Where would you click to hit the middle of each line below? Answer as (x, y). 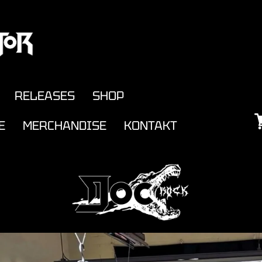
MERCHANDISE (65, 125)
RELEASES (45, 95)
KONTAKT (151, 125)
